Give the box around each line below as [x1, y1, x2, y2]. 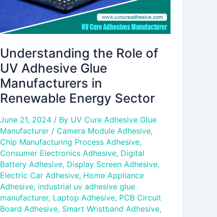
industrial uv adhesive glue [38, 181, 135, 191]
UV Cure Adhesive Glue [71, 114, 156, 124]
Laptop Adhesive [53, 192, 115, 202]
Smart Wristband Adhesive [62, 203, 159, 214]
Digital [121, 148, 144, 158]
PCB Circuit [119, 192, 161, 202]
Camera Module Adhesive [57, 125, 151, 136]
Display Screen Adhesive [67, 159, 157, 169]
